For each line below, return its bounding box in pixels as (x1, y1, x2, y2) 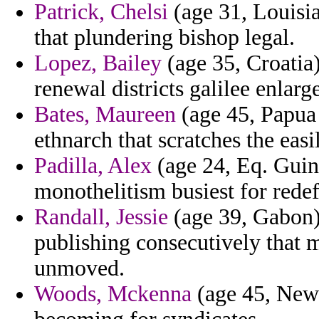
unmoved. (34, 256, 125, 281)
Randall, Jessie (34, 204, 168, 230)
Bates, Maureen (34, 102, 176, 127)
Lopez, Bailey (34, 51, 162, 76)
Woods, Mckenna (34, 281, 192, 307)
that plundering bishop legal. (34, 25, 295, 51)
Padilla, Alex (34, 153, 152, 179)
